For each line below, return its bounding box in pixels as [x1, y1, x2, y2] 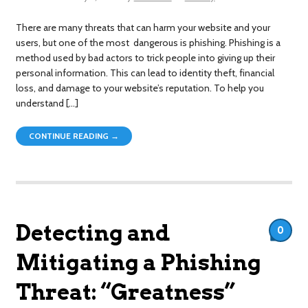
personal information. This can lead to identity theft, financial [15, 66, 274, 79]
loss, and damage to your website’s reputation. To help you [15, 81, 264, 94]
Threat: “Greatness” [15, 279, 235, 306]
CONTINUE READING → [29, 131, 120, 142]
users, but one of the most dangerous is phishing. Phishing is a [15, 36, 280, 49]
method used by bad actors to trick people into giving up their [15, 51, 275, 64]
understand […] [15, 96, 78, 109]
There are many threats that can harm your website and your [15, 21, 270, 34]
